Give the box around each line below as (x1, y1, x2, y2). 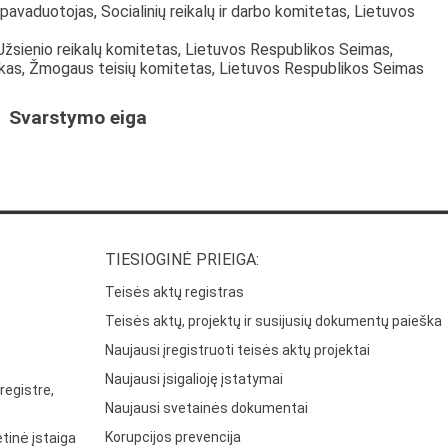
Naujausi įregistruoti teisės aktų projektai (105, 342, 371, 359)
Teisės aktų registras (105, 284, 245, 301)
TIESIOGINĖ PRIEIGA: (105, 250, 260, 270)
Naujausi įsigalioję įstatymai (105, 371, 284, 388)
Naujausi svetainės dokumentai (105, 400, 309, 417)
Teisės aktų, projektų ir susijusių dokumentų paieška (105, 313, 443, 330)
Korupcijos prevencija (105, 429, 242, 446)
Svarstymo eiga (9, 106, 148, 129)
